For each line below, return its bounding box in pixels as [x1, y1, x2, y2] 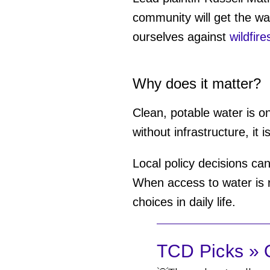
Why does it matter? [132, 75, 261, 92]
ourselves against [132, 30, 230, 43]
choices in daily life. [132, 195, 236, 209]
